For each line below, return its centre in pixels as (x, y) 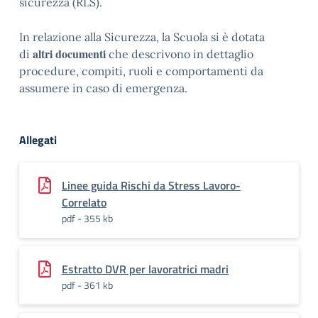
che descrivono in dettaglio (180, 54)
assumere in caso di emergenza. (103, 88)
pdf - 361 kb (87, 285)
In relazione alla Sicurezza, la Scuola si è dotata (142, 37)
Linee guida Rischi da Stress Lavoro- (151, 185)
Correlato (84, 202)
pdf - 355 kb (87, 218)
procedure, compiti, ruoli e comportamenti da (141, 71)
